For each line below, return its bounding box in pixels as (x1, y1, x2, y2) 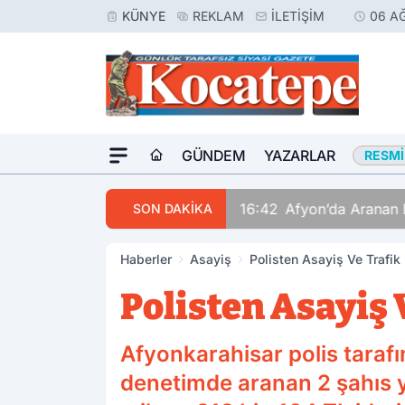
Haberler (120, 251, 172, 267)
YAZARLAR (263, 146, 335, 165)
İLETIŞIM (271, 8, 325, 24)
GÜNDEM (182, 146, 246, 165)
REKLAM (193, 8, 244, 24)
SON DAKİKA (133, 201, 212, 216)
